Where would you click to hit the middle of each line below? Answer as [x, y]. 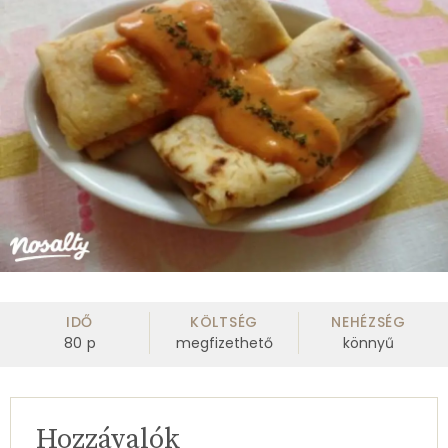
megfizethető [224, 343]
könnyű [368, 343]
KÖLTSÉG [224, 322]
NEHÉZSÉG [368, 322]
